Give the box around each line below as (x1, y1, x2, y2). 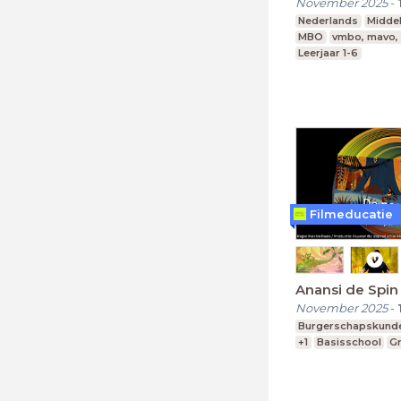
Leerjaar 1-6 (298, 47, 359, 59)
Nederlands (298, 14, 359, 27)
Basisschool (316, 336, 381, 349)
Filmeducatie (310, 206, 393, 221)
